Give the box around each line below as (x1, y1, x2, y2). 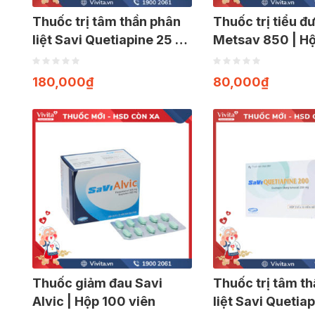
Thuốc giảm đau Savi (32, 275, 162, 290)
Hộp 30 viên (32, 50, 107, 65)
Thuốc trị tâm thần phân (32, 13, 181, 29)
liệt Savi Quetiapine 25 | (32, 32, 180, 47)
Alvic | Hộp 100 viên (32, 293, 155, 309)
